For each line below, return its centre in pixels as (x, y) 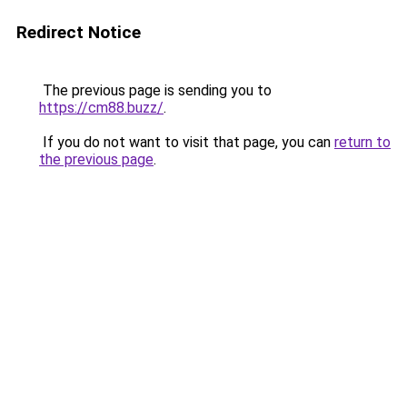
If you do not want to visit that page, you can (187, 142)
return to (362, 142)
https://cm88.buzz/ (101, 108)
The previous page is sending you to (155, 90)
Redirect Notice (79, 32)
